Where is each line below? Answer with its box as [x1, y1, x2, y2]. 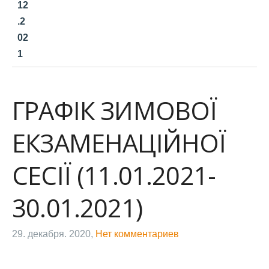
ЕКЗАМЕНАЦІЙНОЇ [12, 125, 226, 160]
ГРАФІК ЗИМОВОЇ [12, 93, 217, 127]
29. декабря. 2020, [12, 228, 93, 239]
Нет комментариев [95, 228, 179, 239]
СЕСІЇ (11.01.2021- [12, 158, 216, 192]
